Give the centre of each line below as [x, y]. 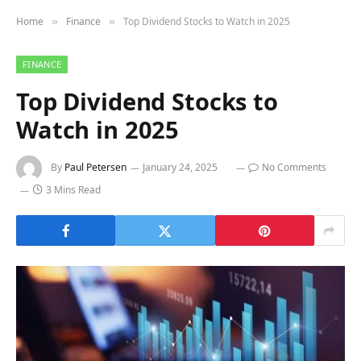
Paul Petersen [95, 168]
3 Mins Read [73, 190]
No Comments [294, 168]
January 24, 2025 [180, 168]
